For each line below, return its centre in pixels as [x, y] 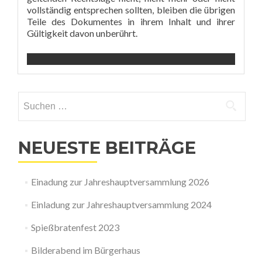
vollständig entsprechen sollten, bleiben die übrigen [131, 10]
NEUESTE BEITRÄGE [107, 148]
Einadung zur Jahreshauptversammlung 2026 [120, 182]
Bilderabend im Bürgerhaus [85, 250]
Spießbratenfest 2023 [75, 227]
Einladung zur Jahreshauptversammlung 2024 [121, 204]
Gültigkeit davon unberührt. [82, 33]
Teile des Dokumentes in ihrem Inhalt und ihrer [131, 21]
